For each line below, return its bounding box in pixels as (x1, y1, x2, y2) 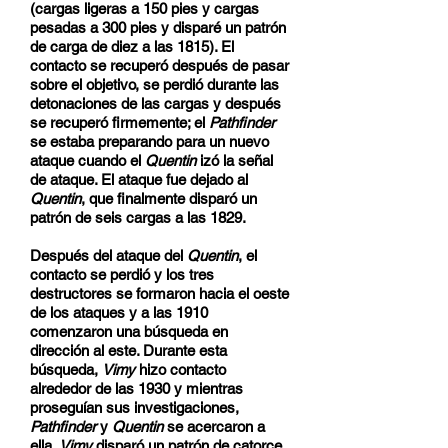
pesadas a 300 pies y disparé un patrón (30, 19, 286, 36)
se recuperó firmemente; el (30, 114, 209, 131)
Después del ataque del (30, 247, 187, 264)
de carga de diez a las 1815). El (30, 38, 234, 55)
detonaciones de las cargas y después (30, 95, 281, 112)
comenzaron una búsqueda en (30, 323, 228, 340)
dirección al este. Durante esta (30, 342, 227, 359)
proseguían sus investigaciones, (30, 399, 239, 416)
